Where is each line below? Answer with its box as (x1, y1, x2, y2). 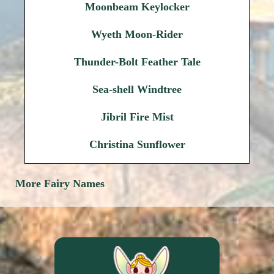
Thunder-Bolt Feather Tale (73, 56, 201, 68)
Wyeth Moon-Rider (91, 28, 183, 40)
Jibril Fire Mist (100, 111, 174, 123)
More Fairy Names (15, 177, 105, 190)
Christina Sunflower (89, 138, 185, 150)
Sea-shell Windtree (92, 83, 182, 95)
